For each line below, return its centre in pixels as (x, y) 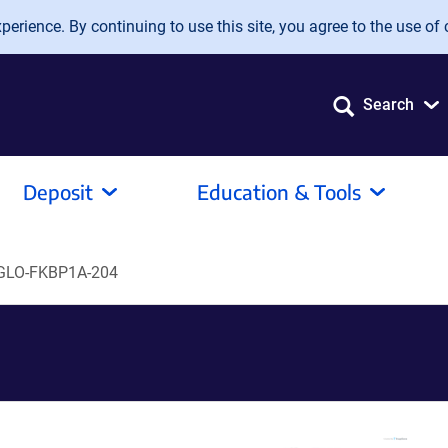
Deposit (58, 191)
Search (388, 104)
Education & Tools (279, 191)
